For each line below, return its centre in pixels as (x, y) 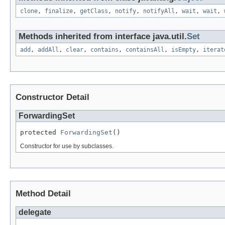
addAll (48, 49)
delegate (35, 212)
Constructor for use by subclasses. (67, 146)
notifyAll (159, 11)
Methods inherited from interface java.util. (103, 36)
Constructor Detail (52, 97)
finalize (59, 11)
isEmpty (184, 49)
